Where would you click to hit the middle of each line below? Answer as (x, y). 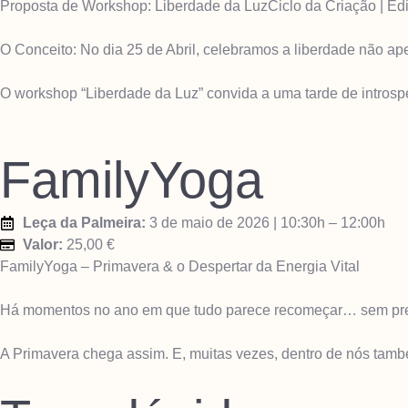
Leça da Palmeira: (84, 222)
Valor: (43, 244)
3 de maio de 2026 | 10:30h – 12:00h (265, 222)
